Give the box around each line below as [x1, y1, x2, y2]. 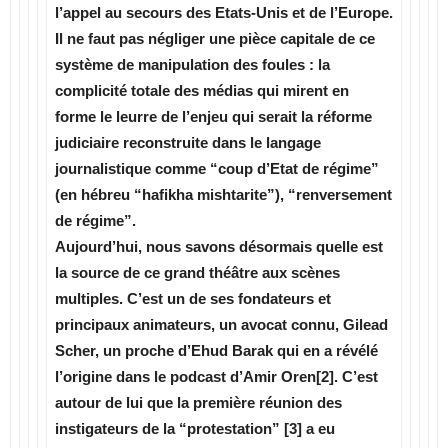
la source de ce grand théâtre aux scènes [55, 264, 340, 281]
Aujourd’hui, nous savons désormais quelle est [55, 238, 383, 255]
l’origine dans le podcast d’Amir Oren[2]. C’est [55, 368, 378, 385]
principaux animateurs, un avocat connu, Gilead [55, 316, 388, 333]
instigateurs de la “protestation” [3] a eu [55, 420, 335, 437]
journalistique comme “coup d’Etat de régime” [55, 160, 379, 177]
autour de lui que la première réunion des [55, 394, 342, 411]
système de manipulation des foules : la [55, 56, 330, 73]
